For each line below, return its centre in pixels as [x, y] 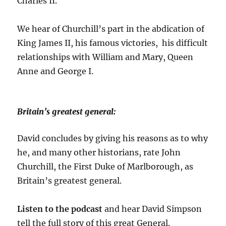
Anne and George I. [55, 71]
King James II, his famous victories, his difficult [113, 43]
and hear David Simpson [152, 209]
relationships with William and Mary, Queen [105, 57]
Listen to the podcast [60, 209]
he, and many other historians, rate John [99, 152]
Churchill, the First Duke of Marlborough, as [105, 166]
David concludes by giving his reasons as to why [113, 138]
